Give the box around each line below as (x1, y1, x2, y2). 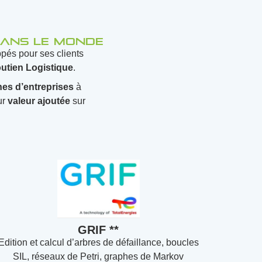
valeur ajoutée (8, 96, 71, 106)
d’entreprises (15, 82, 74, 92)
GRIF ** (78, 223, 119, 236)
